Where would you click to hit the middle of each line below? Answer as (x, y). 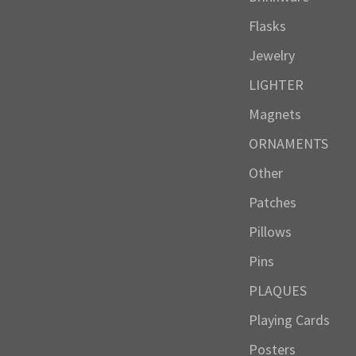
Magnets (275, 114)
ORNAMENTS (288, 144)
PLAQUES (277, 291)
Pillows (270, 232)
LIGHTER (276, 85)
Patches (272, 203)
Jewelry (271, 56)
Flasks (267, 26)
